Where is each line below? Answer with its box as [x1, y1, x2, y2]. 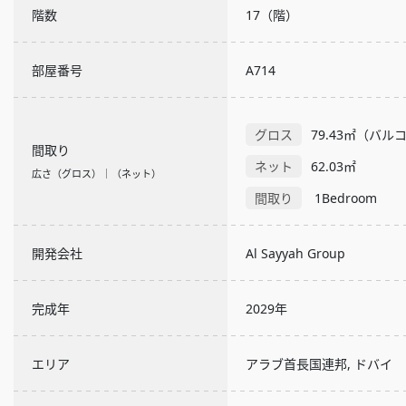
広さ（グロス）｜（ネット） [32, 167, 161, 181]
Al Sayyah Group [246, 244, 345, 262]
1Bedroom [311, 188, 377, 207]
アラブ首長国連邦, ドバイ [246, 354, 392, 372]
